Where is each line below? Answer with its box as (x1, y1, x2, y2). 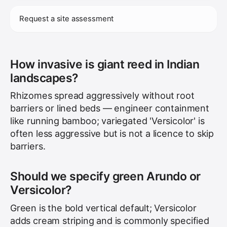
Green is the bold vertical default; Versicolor (10, 202, 197, 213)
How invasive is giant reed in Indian (10, 57, 200, 71)
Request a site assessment (19, 14, 114, 23)
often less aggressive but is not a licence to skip (10, 128, 214, 139)
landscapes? (10, 70, 78, 85)
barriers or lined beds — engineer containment (10, 103, 209, 113)
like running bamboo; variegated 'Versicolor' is (10, 116, 205, 126)
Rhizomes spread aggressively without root (10, 90, 195, 101)
